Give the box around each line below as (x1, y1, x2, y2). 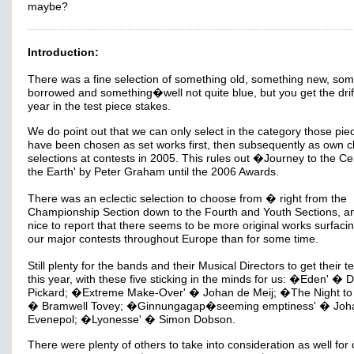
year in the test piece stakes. (28, 100, 171, 112)
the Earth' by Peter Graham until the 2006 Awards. (28, 166, 279, 178)
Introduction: (28, 47, 99, 58)
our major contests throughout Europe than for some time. (28, 233, 318, 245)
